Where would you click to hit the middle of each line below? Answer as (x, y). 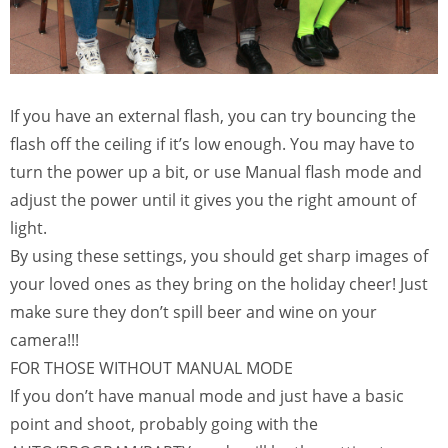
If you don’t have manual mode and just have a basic (207, 396)
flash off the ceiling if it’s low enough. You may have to (212, 144)
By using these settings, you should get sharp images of (219, 256)
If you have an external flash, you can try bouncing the (213, 116)
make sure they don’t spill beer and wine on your (193, 312)
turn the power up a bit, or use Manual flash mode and (216, 172)
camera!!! (44, 340)
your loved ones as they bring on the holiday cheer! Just (219, 284)
